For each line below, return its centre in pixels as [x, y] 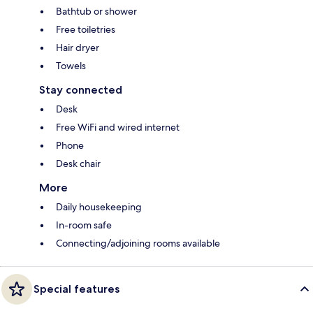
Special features [77, 289]
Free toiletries [86, 29]
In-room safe [84, 225]
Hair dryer [78, 47]
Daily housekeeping [99, 206]
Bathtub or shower [96, 11]
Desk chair [78, 163]
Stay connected [81, 89]
